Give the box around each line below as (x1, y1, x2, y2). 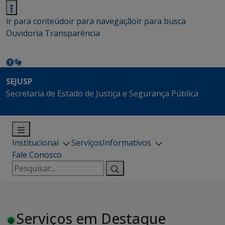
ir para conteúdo (6, 16, 69, 27)
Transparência (45, 28, 100, 39)
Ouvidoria (6, 28, 43, 39)
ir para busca (137, 16, 186, 27)
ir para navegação (69, 16, 137, 27)
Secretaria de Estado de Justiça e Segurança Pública (6, 88, 198, 99)
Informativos (102, 137, 151, 148)
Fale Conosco (12, 149, 62, 160)
